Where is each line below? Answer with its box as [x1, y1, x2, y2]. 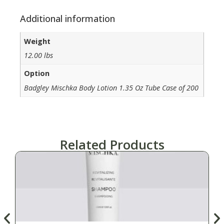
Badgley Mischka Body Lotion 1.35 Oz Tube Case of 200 [24, 82, 199, 92]
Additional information [20, 12, 115, 24]
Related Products [59, 135, 164, 153]
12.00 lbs [24, 50, 53, 60]
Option [24, 68, 50, 78]
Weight [24, 36, 51, 46]
